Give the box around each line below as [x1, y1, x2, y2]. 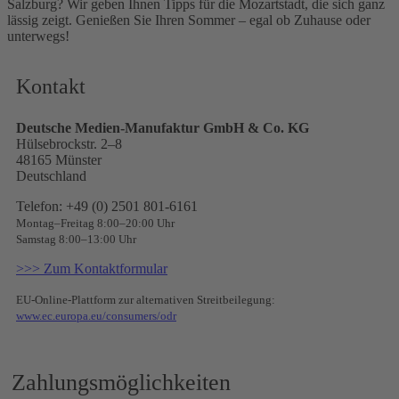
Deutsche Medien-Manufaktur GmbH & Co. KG [16, 119, 309, 135]
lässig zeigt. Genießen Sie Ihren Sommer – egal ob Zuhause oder [7, 12, 370, 28]
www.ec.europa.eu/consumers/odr [16, 308, 176, 322]
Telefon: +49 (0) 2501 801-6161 [16, 198, 198, 214]
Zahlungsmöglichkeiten [12, 369, 231, 395]
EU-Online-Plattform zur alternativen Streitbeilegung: [16, 292, 275, 306]
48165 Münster [16, 151, 102, 167]
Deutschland [16, 167, 86, 183]
